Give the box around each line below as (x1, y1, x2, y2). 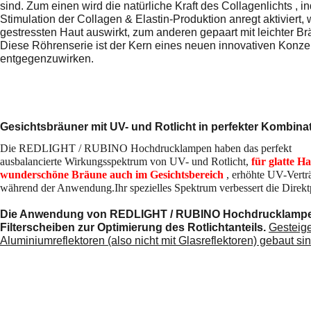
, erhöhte (224, 168, 267, 180)
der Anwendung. (41, 181, 115, 194)
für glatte (251, 155, 297, 167)
